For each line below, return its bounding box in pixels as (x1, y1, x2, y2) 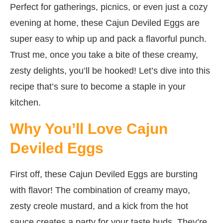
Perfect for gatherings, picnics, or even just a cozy (10, 1, 208, 12)
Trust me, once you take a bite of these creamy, (10, 49, 198, 60)
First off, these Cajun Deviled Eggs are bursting (10, 169, 198, 179)
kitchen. (10, 97, 41, 108)
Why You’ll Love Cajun (10, 120, 168, 137)
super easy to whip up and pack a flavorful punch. (10, 33, 207, 44)
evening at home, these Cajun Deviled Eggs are (10, 17, 200, 28)
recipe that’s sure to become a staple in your (10, 81, 186, 92)
